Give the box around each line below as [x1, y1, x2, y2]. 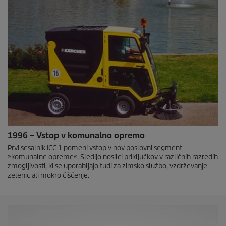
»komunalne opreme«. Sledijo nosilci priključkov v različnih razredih [8, 153, 218, 161]
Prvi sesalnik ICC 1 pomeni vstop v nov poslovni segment [8, 144, 182, 152]
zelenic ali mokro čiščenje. [8, 171, 89, 180]
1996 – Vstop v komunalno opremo [8, 130, 145, 141]
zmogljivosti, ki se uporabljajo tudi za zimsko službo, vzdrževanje [8, 162, 207, 171]
